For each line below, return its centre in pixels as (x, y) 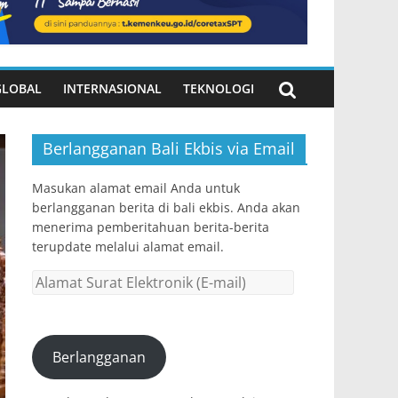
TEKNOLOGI (219, 89)
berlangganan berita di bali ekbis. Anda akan (166, 208)
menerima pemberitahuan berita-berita (151, 227)
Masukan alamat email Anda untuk (136, 188)
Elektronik (60, 318)
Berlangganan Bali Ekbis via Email (169, 149)
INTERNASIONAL (112, 89)
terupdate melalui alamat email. (128, 247)
